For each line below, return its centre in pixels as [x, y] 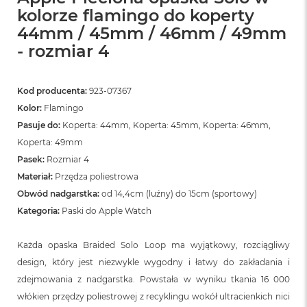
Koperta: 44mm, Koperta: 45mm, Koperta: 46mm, [165, 125]
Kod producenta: [52, 90]
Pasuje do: [39, 125]
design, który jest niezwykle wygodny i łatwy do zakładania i [153, 262]
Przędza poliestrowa [96, 176]
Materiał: [35, 176]
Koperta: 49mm [50, 142]
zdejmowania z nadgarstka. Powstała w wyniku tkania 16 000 [153, 279]
